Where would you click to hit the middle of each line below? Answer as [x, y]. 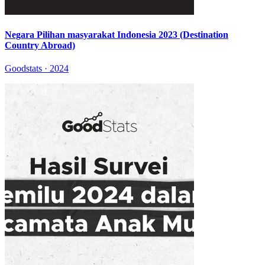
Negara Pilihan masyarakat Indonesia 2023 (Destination [117, 34]
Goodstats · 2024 [37, 69]
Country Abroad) [40, 45]
